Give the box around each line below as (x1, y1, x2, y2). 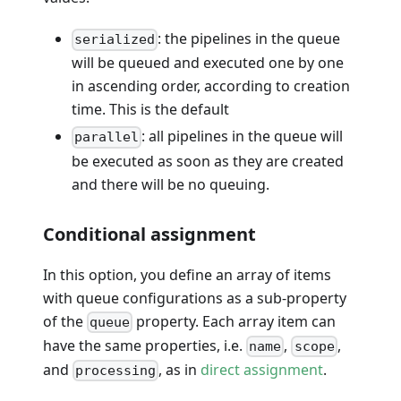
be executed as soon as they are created (72, 150, 344, 171)
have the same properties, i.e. (43, 335, 246, 355)
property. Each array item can (132, 311, 337, 331)
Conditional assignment (43, 221, 256, 246)
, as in (158, 360, 201, 380)
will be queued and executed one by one (72, 53, 344, 73)
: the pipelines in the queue (158, 29, 341, 49)
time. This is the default (72, 99, 229, 120)
